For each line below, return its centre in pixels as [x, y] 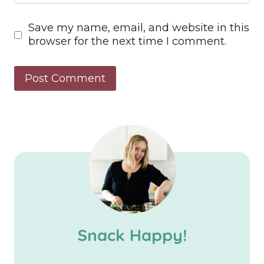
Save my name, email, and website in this [138, 28]
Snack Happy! [132, 235]
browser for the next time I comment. [127, 42]
